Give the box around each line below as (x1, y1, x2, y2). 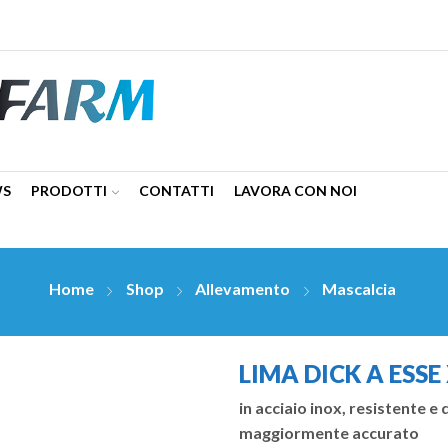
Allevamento (195, 279, 291, 299)
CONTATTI (139, 182, 214, 199)
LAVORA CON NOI (234, 182, 357, 199)
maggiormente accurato (239, 422, 419, 442)
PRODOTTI (31, 182, 107, 199)
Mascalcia (321, 279, 396, 299)
